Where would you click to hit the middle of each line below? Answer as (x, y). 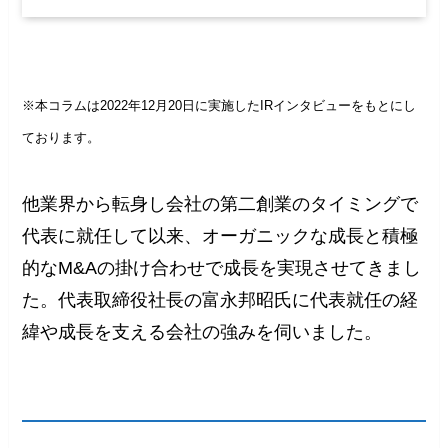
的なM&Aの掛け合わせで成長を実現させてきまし (222, 268)
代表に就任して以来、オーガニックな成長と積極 (220, 236)
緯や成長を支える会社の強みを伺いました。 (202, 332)
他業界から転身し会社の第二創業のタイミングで (220, 204)
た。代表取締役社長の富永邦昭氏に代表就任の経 (220, 300)
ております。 (61, 138)
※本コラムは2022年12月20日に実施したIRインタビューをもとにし (219, 106)
